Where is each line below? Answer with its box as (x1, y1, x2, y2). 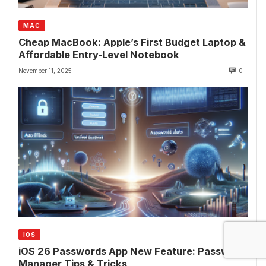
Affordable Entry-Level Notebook (18, 49, 179, 61)
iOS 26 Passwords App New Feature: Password (18, 245, 246, 258)
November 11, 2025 (18, 67, 72, 75)
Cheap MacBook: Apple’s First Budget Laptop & (18, 36, 246, 49)
